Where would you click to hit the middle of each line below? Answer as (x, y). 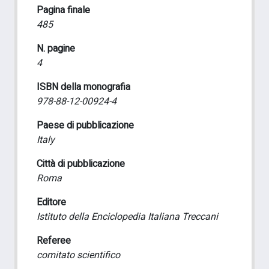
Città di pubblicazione (81, 164)
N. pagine (56, 49)
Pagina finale (63, 10)
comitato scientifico (78, 255)
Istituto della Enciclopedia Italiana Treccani (127, 217)
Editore (51, 202)
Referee (54, 241)
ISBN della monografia (83, 87)
